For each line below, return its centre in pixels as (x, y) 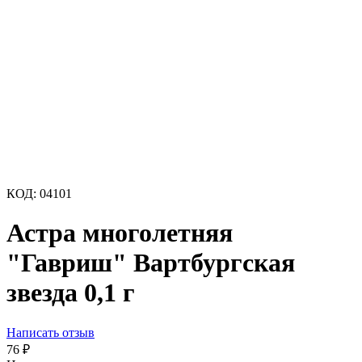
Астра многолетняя (120, 233)
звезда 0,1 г (71, 293)
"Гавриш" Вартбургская (151, 263)
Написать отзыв (51, 332)
